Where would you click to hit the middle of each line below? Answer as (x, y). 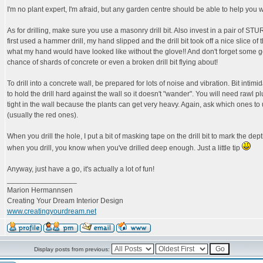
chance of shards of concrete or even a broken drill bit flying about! (112, 62)
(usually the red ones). (43, 115)
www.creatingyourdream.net (52, 211)
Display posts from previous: (73, 249)
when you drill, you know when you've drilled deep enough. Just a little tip (124, 148)
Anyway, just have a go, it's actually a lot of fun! (81, 169)
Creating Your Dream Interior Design (65, 201)
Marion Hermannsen (40, 190)
